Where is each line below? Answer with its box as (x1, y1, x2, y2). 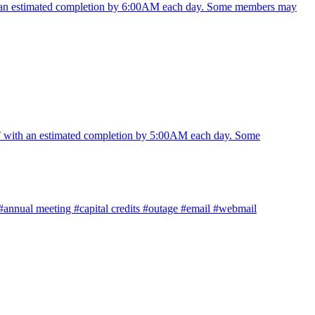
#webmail (213, 202, 257, 214)
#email (181, 202, 213, 214)
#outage (143, 202, 181, 214)
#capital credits (74, 202, 143, 214)
